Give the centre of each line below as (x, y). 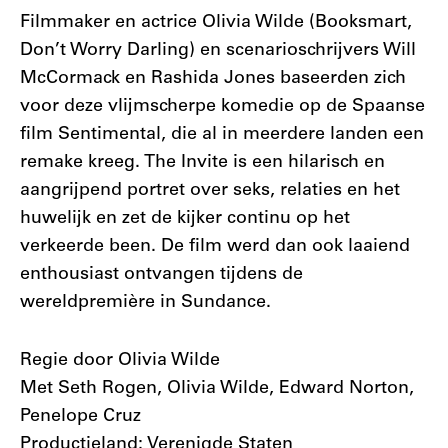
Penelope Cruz (80, 417)
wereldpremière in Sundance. (145, 303)
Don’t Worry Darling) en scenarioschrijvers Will (218, 51)
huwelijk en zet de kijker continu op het (185, 219)
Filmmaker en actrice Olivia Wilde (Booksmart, (216, 23)
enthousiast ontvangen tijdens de (161, 275)
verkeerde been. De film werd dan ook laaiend (215, 247)
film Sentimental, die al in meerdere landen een (222, 135)
